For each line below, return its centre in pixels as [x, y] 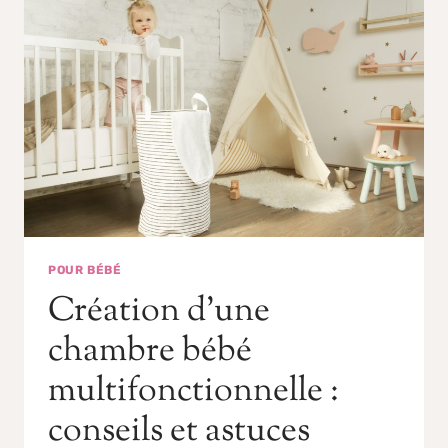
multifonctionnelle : [193, 391]
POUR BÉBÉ [85, 270]
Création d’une [159, 311]
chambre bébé [150, 351]
